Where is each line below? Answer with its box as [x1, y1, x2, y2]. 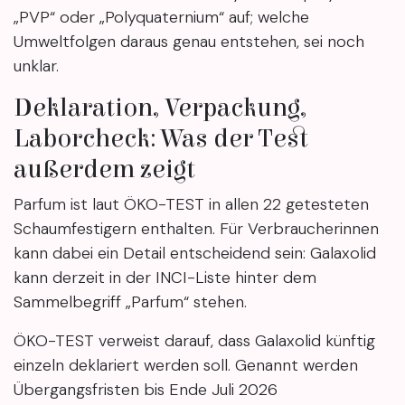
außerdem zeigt [14, 155, 195, 185]
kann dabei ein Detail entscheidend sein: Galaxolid [14, 242, 376, 265]
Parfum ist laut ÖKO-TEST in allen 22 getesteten [14, 193, 369, 216]
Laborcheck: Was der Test [14, 124, 308, 155]
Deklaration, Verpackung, [14, 93, 307, 124]
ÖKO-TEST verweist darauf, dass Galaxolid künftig [14, 330, 375, 353]
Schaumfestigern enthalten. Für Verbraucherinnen [14, 218, 379, 240]
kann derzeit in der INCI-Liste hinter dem [14, 267, 316, 289]
